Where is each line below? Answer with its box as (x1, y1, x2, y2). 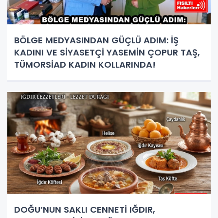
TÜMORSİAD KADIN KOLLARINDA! (14, 58, 156, 71)
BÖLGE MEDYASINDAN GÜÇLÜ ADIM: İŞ (14, 34, 179, 46)
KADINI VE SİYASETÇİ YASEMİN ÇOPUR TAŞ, (14, 46, 200, 58)
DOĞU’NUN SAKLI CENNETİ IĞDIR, (14, 203, 155, 216)
